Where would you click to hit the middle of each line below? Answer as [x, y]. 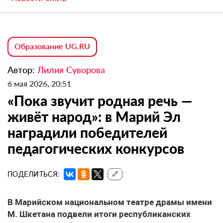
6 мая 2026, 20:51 [39, 83]
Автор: [22, 69]
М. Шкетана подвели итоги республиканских [99, 214]
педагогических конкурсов [96, 148]
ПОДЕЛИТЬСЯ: [34, 174]
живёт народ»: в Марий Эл [94, 116]
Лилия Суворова [71, 69]
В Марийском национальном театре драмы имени [110, 202]
